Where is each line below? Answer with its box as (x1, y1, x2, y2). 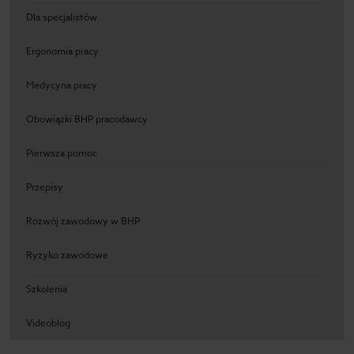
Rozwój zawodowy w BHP (26, 214, 141, 228)
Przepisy (26, 180, 64, 194)
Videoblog (26, 316, 71, 330)
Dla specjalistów (26, 10, 98, 24)
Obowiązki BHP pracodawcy (26, 112, 149, 126)
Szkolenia (26, 282, 68, 296)
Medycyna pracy (26, 78, 98, 92)
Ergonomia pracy (26, 44, 100, 58)
